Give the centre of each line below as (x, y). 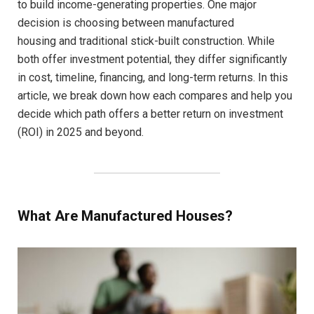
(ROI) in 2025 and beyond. (81, 132)
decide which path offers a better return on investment (150, 114)
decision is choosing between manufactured (126, 22)
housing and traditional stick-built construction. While (146, 41)
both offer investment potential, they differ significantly (152, 59)
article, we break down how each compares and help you (155, 95)
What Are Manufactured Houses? (125, 216)
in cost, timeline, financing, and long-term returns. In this (153, 77)
